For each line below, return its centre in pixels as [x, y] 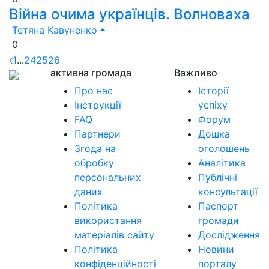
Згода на [95, 148]
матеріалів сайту [114, 234]
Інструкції [98, 105]
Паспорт [218, 206]
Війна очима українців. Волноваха [129, 14]
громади [219, 220]
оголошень [224, 148]
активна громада [91, 72]
